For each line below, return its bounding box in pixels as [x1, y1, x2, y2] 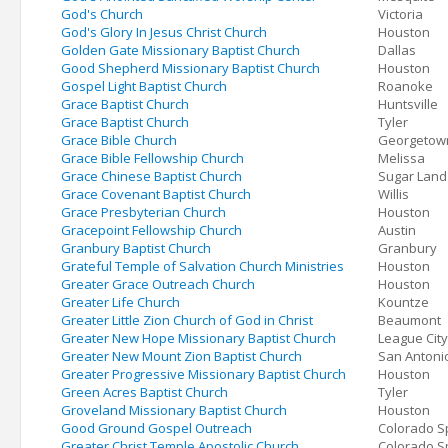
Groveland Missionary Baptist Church [61, 401, 287, 419]
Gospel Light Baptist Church [61, 77, 227, 95]
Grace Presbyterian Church [61, 203, 226, 221]
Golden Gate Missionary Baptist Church [61, 41, 300, 59]
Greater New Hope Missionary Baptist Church [61, 329, 336, 347]
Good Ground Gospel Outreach [61, 419, 252, 437]
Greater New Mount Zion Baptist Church [61, 347, 302, 365]
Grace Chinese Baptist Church [61, 167, 242, 185]
